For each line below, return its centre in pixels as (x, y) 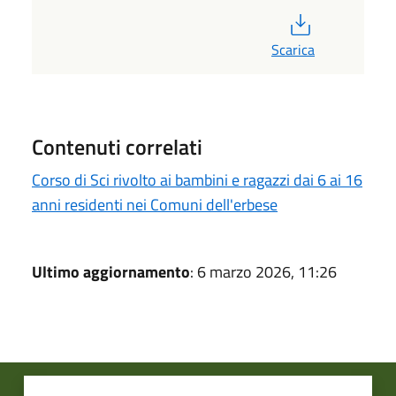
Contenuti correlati (117, 146)
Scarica (293, 49)
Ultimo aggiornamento (111, 271)
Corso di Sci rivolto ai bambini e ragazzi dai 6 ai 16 (197, 179)
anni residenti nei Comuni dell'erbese (155, 204)
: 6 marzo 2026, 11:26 (263, 271)
